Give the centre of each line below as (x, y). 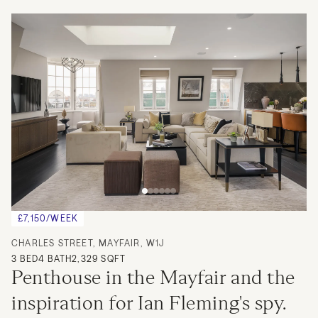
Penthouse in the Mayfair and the (153, 277)
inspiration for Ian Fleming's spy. (149, 302)
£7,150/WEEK (48, 218)
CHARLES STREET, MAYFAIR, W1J (88, 242)
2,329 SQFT (99, 258)
